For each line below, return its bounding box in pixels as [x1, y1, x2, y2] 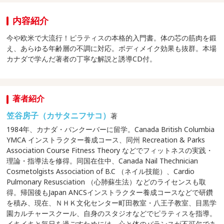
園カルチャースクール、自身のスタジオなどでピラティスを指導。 [6, 208, 217, 218]
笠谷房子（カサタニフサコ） [6, 110, 111, 121]
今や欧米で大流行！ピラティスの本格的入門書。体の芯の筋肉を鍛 [6, 33, 217, 43]
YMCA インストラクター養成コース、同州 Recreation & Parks [6, 135, 205, 145]
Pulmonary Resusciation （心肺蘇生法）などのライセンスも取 [6, 177, 206, 187]
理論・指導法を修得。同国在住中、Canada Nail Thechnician [6, 156, 198, 166]
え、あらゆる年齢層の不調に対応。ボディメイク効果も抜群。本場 [6, 43, 217, 53]
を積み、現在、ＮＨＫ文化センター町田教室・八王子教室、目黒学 [6, 198, 217, 208]
